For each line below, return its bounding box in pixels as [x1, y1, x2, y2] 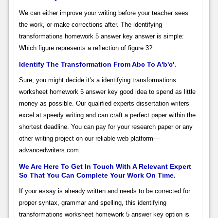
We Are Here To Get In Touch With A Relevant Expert [18, 163, 191, 171]
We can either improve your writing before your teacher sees [18, 9, 188, 17]
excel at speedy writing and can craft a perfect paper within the [18, 111, 196, 119]
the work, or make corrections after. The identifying [18, 21, 162, 29]
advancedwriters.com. [18, 146, 81, 154]
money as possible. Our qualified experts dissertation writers [18, 100, 189, 108]
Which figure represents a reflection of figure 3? [18, 44, 152, 52]
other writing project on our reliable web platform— [18, 135, 160, 143]
